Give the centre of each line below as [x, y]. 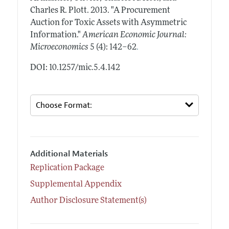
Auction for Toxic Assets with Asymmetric [108, 23]
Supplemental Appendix [76, 185]
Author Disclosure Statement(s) [88, 201]
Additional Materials [69, 154]
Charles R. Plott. [60, 10]
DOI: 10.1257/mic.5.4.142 [75, 68]
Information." [55, 35]
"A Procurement [140, 10]
